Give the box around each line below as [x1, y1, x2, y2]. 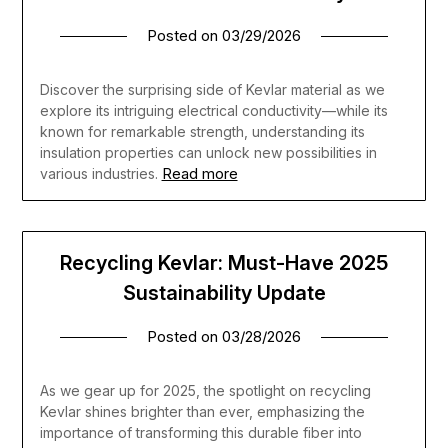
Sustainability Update [122, 281, 326, 306]
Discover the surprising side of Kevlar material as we [39, 80, 385, 98]
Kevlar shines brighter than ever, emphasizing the [39, 403, 365, 421]
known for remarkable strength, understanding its [39, 122, 365, 140]
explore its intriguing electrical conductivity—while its [39, 101, 388, 119]
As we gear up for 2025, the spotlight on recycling [39, 382, 371, 400]
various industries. [39, 164, 158, 182]
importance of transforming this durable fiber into [39, 424, 362, 442]
